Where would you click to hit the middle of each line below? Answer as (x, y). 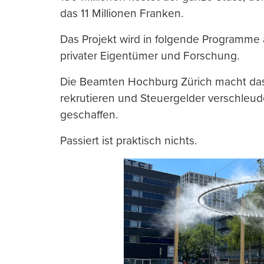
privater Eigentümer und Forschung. (150, 56)
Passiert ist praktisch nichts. (128, 141)
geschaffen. (89, 115)
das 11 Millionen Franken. (122, 14)
